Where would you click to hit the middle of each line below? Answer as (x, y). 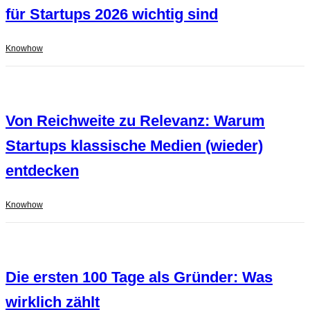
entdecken (42, 171)
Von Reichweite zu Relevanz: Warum (135, 121)
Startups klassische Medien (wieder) (134, 146)
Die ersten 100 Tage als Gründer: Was (139, 277)
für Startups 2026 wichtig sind (112, 15)
